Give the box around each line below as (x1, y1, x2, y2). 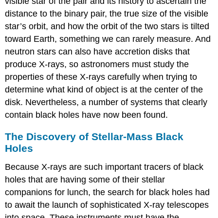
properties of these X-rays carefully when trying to (5, 72, 198, 82)
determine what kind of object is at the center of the (5, 84, 203, 94)
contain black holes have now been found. (5, 109, 168, 120)
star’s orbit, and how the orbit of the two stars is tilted (5, 21, 210, 31)
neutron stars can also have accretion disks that (5, 46, 190, 56)
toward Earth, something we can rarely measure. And (5, 34, 211, 44)
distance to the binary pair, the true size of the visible (5, 8, 209, 18)
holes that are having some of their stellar (5, 175, 165, 185)
